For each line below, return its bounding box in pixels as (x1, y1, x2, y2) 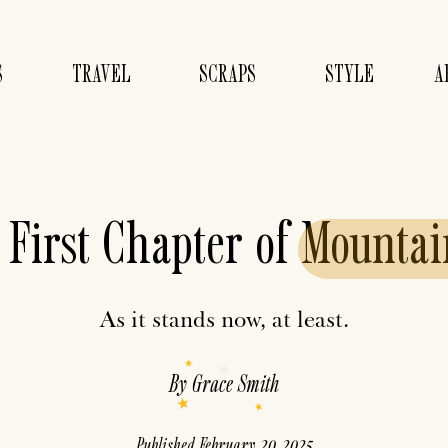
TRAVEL (71, 58, 131, 87)
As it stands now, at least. (99, 304, 349, 333)
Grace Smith (192, 369, 279, 397)
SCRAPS (199, 58, 257, 87)
